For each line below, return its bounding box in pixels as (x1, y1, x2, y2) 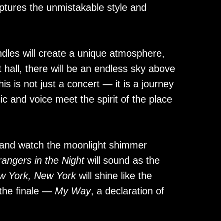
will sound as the (84, 155, 160, 166)
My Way (55, 185, 91, 196)
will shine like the (76, 170, 152, 181)
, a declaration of (91, 185, 164, 196)
